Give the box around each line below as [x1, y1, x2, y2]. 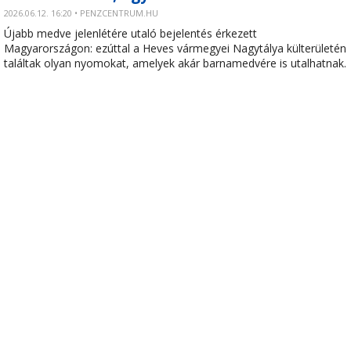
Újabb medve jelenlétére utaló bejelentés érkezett [4, 26, 257, 41]
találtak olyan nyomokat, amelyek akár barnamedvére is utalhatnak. [4, 56, 346, 71]
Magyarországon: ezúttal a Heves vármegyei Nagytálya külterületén [4, 41, 346, 56]
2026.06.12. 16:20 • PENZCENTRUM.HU [4, 7, 158, 19]
